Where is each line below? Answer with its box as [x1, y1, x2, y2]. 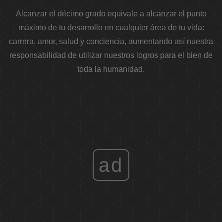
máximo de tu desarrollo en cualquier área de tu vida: [18, 23, 204, 32]
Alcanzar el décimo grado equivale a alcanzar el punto [15, 9, 207, 18]
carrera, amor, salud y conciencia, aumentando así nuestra [9, 37, 213, 46]
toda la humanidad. [77, 65, 145, 74]
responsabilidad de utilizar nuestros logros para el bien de [9, 51, 213, 60]
